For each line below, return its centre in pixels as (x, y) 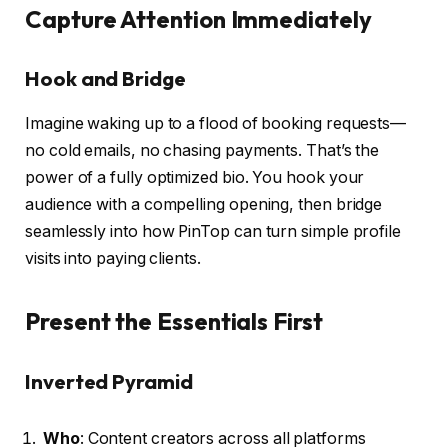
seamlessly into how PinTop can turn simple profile (213, 231)
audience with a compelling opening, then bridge (204, 204)
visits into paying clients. (113, 258)
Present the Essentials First (174, 321)
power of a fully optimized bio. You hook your (195, 177)
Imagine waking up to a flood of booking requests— (216, 123)
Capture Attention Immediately (198, 18)
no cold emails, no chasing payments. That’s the (202, 150)
